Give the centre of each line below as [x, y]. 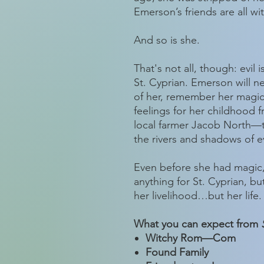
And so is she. [167, 40]
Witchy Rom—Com [191, 238]
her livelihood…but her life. [198, 196]
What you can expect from [197, 224]
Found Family [177, 252]
